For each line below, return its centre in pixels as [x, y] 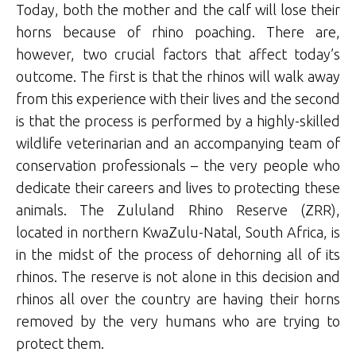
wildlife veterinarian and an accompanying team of [178, 143]
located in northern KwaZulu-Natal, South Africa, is [178, 232]
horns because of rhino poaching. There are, [178, 31]
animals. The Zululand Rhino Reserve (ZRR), [178, 209]
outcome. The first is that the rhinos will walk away [178, 76]
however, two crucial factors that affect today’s [178, 54]
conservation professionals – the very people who [178, 165]
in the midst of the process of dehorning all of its [178, 254]
